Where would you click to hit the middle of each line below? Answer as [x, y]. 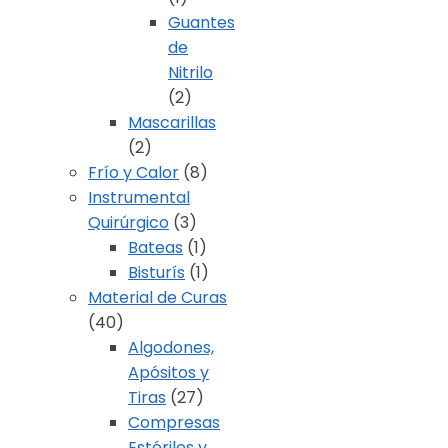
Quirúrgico [128, 223]
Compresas [174, 423]
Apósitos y [168, 373]
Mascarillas [172, 123]
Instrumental [139, 198]
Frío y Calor [133, 173]
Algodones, [171, 348]
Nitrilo [190, 73]
